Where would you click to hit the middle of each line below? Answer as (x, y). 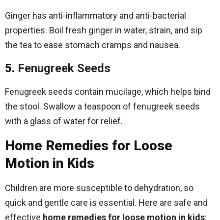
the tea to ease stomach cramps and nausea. (93, 45)
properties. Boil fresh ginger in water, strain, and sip (104, 30)
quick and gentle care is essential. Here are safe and (106, 203)
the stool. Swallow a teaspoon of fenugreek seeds (102, 106)
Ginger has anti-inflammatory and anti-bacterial (96, 15)
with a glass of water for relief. (64, 121)
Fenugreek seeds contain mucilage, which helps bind (108, 92)
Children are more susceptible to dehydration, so (99, 188)
